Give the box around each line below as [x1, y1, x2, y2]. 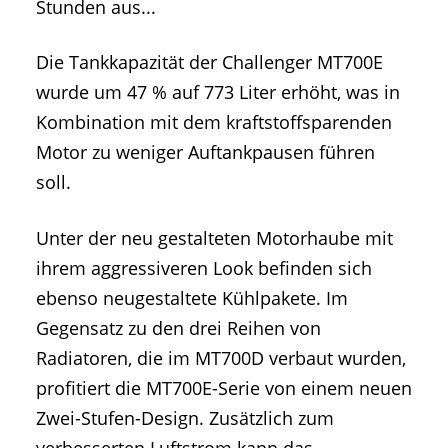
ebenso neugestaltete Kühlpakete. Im [36, 285, 348, 310]
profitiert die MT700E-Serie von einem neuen [36, 375, 412, 400]
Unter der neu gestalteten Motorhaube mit [36, 225, 393, 250]
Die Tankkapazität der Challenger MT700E [36, 50, 383, 75]
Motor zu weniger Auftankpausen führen [36, 140, 375, 165]
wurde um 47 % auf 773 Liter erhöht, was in [36, 80, 400, 105]
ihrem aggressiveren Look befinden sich [36, 255, 372, 280]
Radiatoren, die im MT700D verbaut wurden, [36, 345, 406, 370]
